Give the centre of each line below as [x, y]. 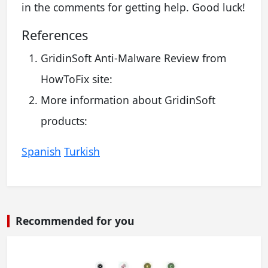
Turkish [82, 151]
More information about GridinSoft [128, 100]
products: [64, 121]
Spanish [41, 151]
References [55, 35]
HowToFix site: [77, 79]
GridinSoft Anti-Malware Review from [133, 58]
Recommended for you [75, 220]
